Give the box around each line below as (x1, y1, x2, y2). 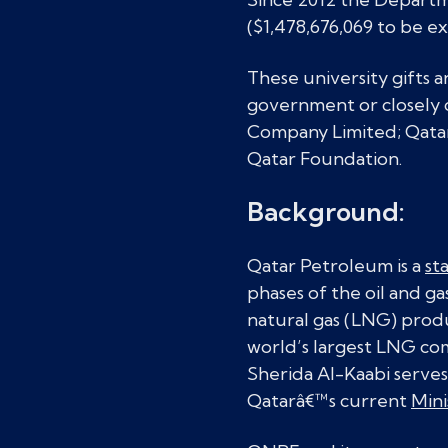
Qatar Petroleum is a (247, 254, 425, 277)
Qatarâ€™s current (247, 389, 411, 412)
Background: (247, 195, 405, 228)
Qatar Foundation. (247, 147, 402, 170)
